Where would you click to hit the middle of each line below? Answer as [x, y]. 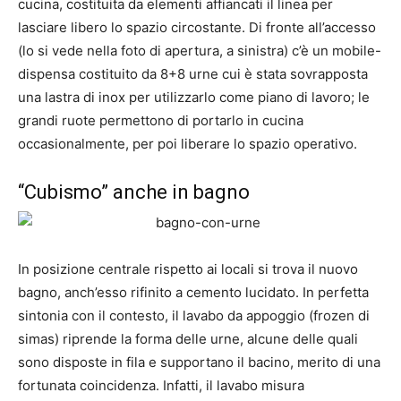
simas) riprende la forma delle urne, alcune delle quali [188, 339]
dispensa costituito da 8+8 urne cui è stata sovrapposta [193, 74]
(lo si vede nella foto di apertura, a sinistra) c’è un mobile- [200, 51]
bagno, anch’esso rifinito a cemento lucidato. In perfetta [193, 292]
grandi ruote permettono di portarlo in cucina [161, 120]
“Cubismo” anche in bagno [134, 192]
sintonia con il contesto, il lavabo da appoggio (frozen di [194, 316]
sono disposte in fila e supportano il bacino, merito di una [199, 362]
